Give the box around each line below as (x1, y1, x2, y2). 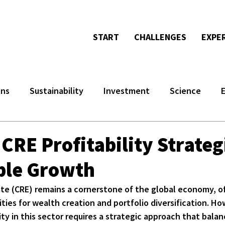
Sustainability (30, 85, 83, 96)
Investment (103, 85, 150, 96)
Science (170, 85, 201, 96)
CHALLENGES (134, 31, 187, 43)
